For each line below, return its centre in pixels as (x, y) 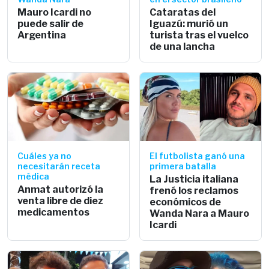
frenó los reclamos (194, 190)
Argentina (42, 35)
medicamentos (53, 212)
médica (33, 176)
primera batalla (183, 166)
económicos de (185, 202)
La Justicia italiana (194, 179)
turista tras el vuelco (199, 35)
